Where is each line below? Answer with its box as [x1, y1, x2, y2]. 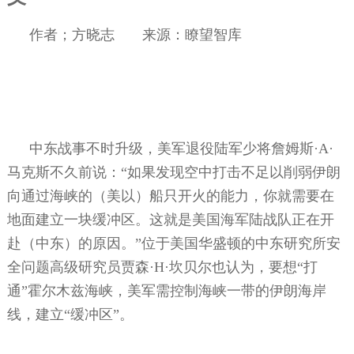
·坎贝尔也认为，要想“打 [164, 258, 318, 275]
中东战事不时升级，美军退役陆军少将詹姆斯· [28, 140, 318, 156]
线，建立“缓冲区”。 [6, 306, 134, 322]
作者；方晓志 [28, 26, 115, 43]
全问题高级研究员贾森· [6, 258, 154, 275]
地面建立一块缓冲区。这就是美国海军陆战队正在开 [6, 211, 334, 228]
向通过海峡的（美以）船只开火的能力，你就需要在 [6, 187, 334, 204]
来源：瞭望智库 [141, 26, 242, 43]
